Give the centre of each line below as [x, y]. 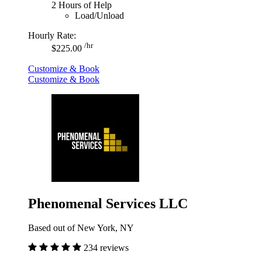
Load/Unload [99, 16]
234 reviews [106, 248]
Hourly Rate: [52, 36]
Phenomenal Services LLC [108, 203]
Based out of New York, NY [81, 228]
